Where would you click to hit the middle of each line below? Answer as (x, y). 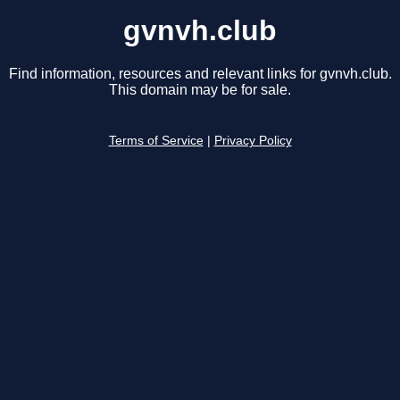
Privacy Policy (253, 141)
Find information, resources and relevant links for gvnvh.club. (200, 74)
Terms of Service (156, 141)
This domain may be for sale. (200, 90)
